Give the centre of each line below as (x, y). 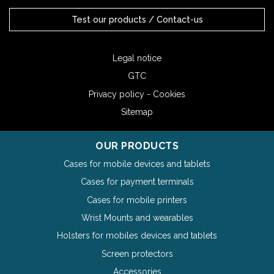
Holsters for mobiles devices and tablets (137, 236)
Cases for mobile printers (137, 200)
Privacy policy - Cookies (137, 94)
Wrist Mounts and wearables (137, 217)
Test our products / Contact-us (137, 19)
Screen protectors (137, 254)
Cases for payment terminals (137, 182)
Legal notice (137, 58)
